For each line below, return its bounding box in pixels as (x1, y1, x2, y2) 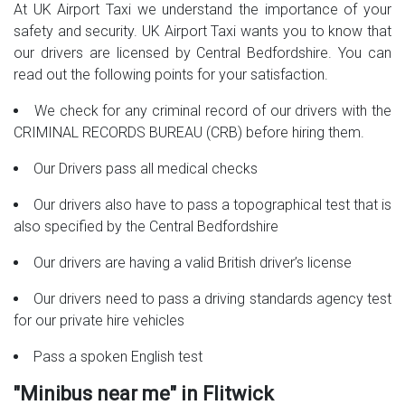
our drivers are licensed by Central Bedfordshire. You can (14, 44, 391, 62)
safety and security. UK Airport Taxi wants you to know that (14, 23, 391, 41)
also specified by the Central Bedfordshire (14, 218, 278, 236)
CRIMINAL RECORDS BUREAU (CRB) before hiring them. (14, 124, 364, 142)
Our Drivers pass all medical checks (33, 160, 258, 178)
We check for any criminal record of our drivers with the (33, 102, 392, 120)
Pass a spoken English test (33, 348, 202, 366)
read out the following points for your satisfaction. (14, 66, 328, 84)
